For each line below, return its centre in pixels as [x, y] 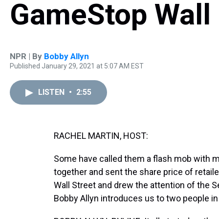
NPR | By [27, 56]
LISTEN [52, 92]
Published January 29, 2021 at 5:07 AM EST [77, 66]
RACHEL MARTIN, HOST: [101, 136]
